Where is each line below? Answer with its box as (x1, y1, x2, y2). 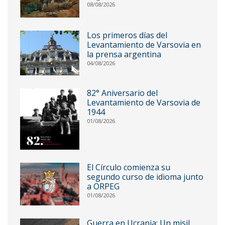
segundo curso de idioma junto (86, 171, 203, 183)
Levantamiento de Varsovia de (86, 96, 200, 108)
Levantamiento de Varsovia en (86, 39, 201, 51)
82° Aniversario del (86, 87, 158, 98)
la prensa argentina (86, 49, 161, 60)
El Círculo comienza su (86, 162, 170, 173)
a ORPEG (86, 181, 120, 192)
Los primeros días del (86, 30, 167, 41)
